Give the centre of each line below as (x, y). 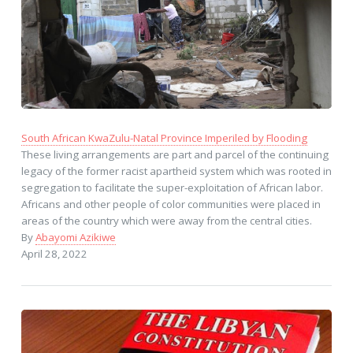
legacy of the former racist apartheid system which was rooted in (176, 171)
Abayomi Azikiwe (75, 237)
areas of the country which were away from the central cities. (166, 220)
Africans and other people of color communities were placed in (171, 204)
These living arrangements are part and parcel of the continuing (175, 154)
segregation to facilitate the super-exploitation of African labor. (172, 187)
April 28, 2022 (54, 253)
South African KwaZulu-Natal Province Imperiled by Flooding (164, 137)
